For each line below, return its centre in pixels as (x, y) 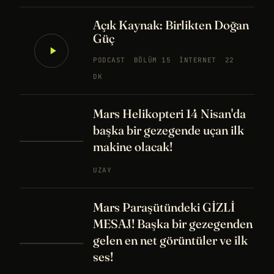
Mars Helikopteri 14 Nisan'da (169, 113)
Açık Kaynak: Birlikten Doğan (171, 25)
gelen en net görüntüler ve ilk (170, 240)
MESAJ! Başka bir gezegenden (173, 224)
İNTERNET (198, 60)
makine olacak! (133, 146)
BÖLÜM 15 (152, 60)
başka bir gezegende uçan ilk (168, 130)
